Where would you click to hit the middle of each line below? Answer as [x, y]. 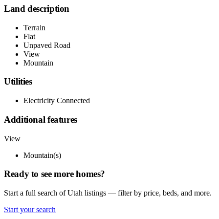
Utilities [18, 82]
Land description [37, 9]
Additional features [41, 119]
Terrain [34, 27]
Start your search [30, 210]
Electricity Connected [57, 101]
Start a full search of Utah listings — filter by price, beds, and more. [108, 193]
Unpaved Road [47, 45]
